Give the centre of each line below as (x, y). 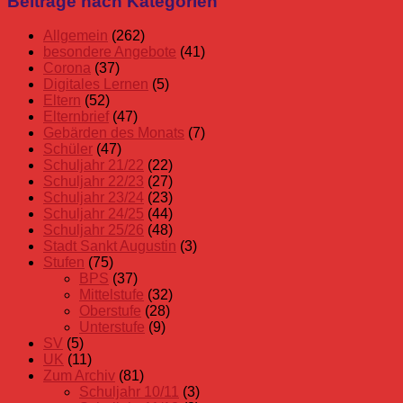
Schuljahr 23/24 (94, 198)
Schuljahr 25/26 (94, 230)
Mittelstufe (112, 295)
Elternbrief (76, 117)
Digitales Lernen (96, 85)
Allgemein (76, 36)
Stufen (64, 263)
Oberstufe (110, 311)
